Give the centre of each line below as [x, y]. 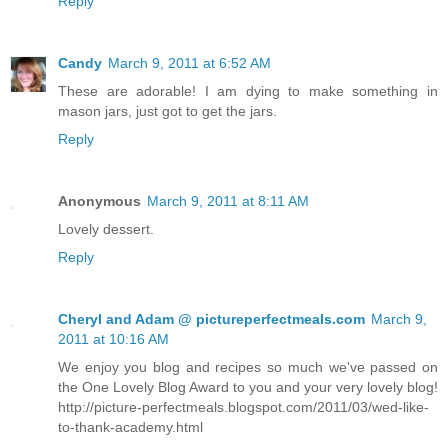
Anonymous [99, 201]
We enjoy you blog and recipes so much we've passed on [248, 367]
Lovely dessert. [106, 229]
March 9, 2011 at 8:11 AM [228, 201]
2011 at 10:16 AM [113, 339]
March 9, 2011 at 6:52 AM [189, 63]
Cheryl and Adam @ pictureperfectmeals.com [211, 319]
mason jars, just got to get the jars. [167, 111]
